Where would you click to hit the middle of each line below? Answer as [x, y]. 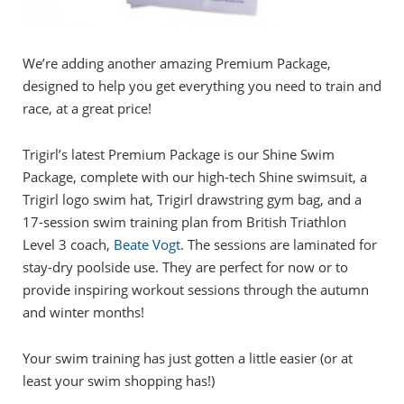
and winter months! [83, 312]
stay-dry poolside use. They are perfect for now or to [185, 267]
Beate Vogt [147, 245]
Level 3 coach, [68, 245]
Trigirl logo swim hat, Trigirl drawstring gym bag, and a [192, 200]
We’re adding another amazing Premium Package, [177, 64]
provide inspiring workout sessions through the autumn [196, 290]
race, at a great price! [87, 109]
